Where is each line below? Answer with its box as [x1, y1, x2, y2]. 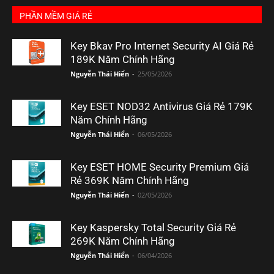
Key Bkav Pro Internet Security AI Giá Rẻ [70, 40, 254, 53]
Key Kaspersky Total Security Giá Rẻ [70, 221, 236, 234]
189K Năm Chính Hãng [70, 53, 175, 66]
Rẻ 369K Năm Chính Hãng [70, 174, 189, 187]
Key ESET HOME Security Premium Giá [70, 161, 249, 174]
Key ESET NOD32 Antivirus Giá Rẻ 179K [70, 100, 253, 113]
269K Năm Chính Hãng [70, 235, 175, 248]
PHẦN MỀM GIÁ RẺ [20, 11, 92, 21]
